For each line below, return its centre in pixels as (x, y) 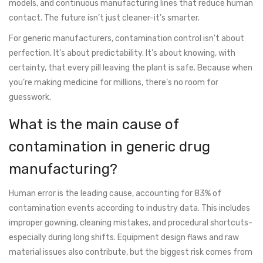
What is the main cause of (94, 125)
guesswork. (30, 97)
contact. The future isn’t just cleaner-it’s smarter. (104, 18)
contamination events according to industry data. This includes (129, 208)
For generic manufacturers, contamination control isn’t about (127, 39)
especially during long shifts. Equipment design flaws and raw (124, 238)
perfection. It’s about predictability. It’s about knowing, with (122, 53)
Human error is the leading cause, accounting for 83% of (115, 194)
